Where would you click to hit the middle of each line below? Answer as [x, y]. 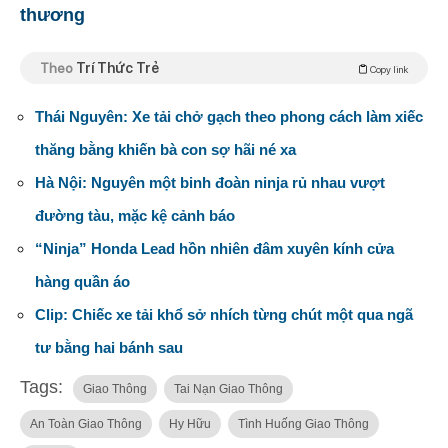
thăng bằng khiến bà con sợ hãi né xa [165, 150]
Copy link [388, 69]
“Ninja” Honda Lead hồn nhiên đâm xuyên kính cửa [214, 249]
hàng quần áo [82, 282]
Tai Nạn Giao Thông [228, 389]
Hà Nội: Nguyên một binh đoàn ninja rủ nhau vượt [210, 183]
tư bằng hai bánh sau [109, 348]
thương [55, 15]
